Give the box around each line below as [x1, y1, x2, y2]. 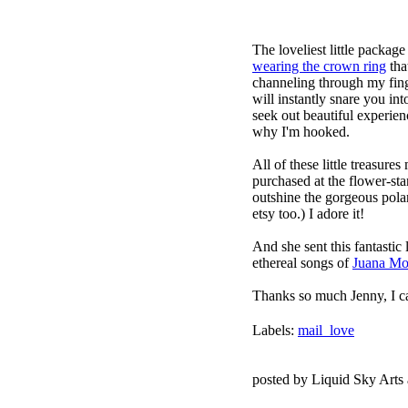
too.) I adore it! [275, 206, 364, 221]
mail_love [298, 322, 354, 338]
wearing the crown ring [252, 58, 386, 74]
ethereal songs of [252, 255, 352, 270]
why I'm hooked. [252, 124, 350, 139]
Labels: [252, 322, 298, 338]
